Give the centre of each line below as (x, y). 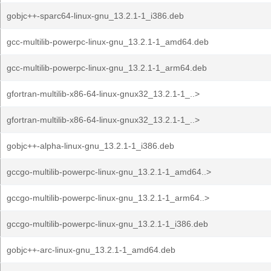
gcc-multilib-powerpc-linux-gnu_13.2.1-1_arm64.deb (107, 68)
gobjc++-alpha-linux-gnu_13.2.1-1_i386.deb (90, 146)
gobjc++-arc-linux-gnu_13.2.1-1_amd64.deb (91, 250)
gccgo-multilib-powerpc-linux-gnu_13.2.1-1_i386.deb (107, 224)
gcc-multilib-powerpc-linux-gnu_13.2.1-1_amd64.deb (108, 42)
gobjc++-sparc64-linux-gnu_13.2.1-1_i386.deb (95, 16)
